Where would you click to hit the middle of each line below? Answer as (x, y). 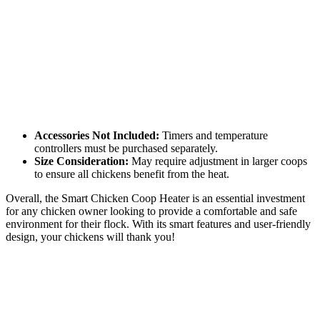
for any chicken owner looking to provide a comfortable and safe (151, 211)
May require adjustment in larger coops (218, 161)
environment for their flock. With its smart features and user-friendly (158, 224)
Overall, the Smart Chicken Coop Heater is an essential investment (155, 198)
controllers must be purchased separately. (126, 148)
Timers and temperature (214, 135)
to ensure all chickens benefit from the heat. (132, 174)
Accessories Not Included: (97, 135)
